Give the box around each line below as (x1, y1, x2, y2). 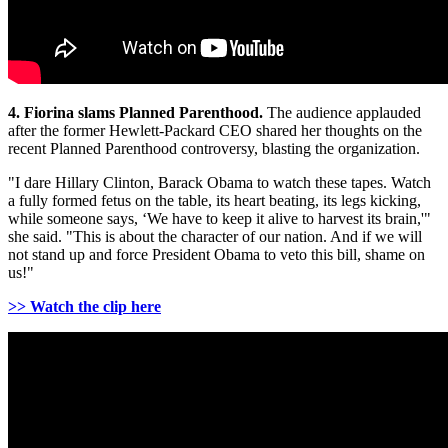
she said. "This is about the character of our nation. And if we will (8, 228, 422, 246)
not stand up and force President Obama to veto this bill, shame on (8, 246, 425, 264)
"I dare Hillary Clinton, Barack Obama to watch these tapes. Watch (8, 174, 431, 192)
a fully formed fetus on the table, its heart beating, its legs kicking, (8, 192, 421, 210)
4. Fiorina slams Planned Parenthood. (8, 104, 263, 122)
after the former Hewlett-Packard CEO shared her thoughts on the (8, 122, 422, 140)
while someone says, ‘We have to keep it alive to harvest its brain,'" (8, 210, 431, 228)
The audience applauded (263, 104, 421, 122)
